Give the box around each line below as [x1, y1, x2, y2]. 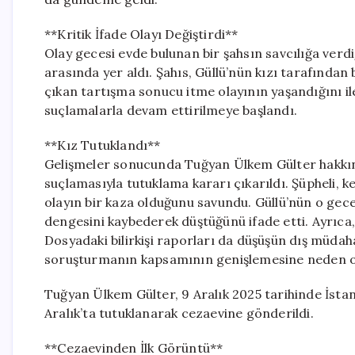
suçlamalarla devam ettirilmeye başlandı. [44, 102, 297, 118]
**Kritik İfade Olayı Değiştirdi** [44, 26, 239, 42]
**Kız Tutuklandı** [44, 137, 161, 153]
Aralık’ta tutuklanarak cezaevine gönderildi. [44, 305, 314, 321]
